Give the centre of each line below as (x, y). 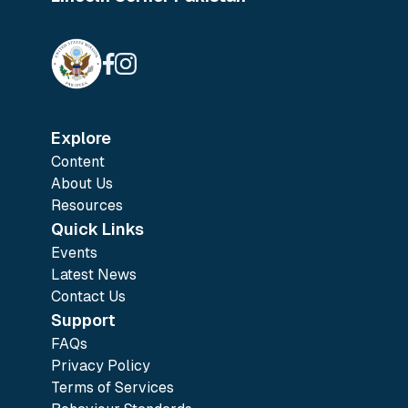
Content (78, 162)
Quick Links (97, 229)
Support (83, 320)
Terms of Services (112, 388)
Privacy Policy (101, 366)
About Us (82, 184)
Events (74, 253)
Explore (81, 138)
